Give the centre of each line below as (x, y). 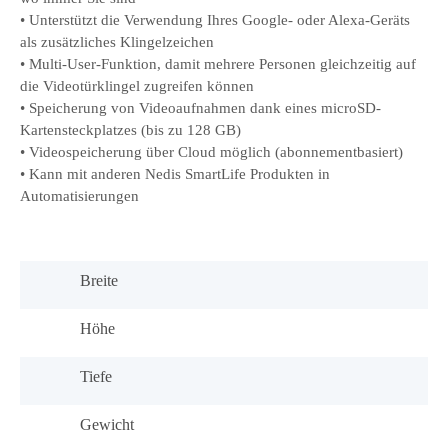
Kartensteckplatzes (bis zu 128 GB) (130, 130)
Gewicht (107, 425)
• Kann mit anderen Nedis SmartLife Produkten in (175, 174)
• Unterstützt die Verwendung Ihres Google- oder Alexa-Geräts (215, 20)
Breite (99, 281)
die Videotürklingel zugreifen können (137, 86)
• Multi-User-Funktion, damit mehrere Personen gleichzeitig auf (218, 64)
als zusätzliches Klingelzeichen (117, 42)
